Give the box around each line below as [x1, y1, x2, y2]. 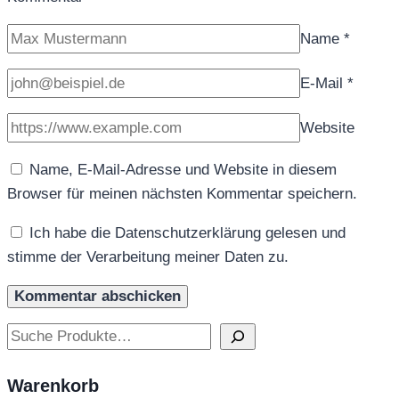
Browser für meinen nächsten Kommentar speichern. [7, 184, 357, 202]
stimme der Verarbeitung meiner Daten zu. [7, 248, 289, 265]
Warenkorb [7, 376, 99, 396]
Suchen [6, 325, 56, 343]
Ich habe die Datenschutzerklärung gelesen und [29, 224, 346, 241]
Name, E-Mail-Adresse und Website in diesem [29, 160, 337, 178]
